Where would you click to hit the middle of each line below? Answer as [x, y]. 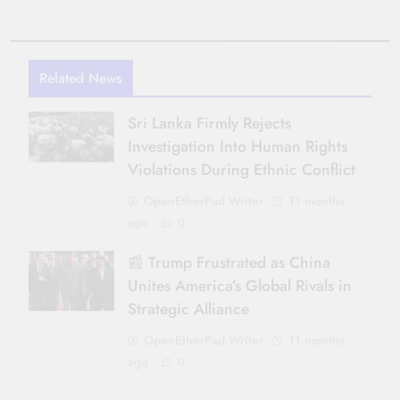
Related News [81, 78]
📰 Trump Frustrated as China [229, 262]
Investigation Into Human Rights [237, 146]
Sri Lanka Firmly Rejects [209, 123]
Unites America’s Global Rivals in [240, 285]
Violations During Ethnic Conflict [242, 169]
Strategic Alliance [188, 308]
